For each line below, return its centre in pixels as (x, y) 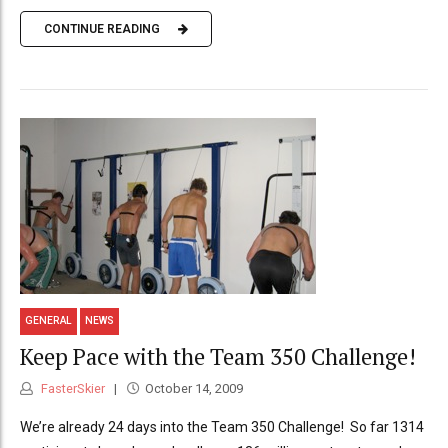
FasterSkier (71, 389)
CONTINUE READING (102, 29)
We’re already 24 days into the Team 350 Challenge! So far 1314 (222, 427)
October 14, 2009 (193, 389)
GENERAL (49, 321)
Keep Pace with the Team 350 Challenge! (218, 356)
